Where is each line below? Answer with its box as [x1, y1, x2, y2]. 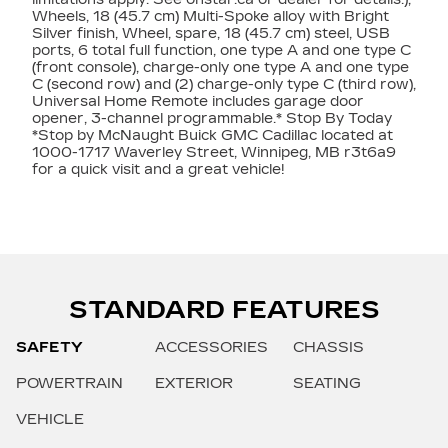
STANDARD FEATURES [68, 295, 380, 324]
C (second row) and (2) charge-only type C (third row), [32, 75, 416, 93]
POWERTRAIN [16, 374, 123, 392]
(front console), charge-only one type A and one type [32, 58, 409, 76]
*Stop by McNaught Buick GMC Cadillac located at [32, 126, 393, 144]
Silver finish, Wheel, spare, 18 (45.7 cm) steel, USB [32, 24, 390, 42]
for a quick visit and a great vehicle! [32, 160, 285, 178]
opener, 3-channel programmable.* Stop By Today [32, 109, 392, 127]
